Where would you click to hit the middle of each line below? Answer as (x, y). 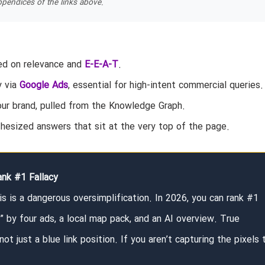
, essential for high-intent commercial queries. (165, 86)
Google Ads (43, 86)
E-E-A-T (101, 65)
